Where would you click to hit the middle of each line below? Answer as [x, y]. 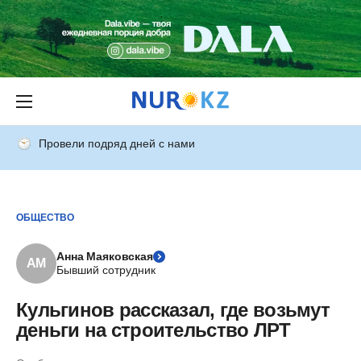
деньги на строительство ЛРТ [154, 330]
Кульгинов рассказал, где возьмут [173, 310]
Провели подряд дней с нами [117, 143]
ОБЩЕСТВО [45, 217]
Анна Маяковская [105, 256]
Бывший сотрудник [106, 270]
